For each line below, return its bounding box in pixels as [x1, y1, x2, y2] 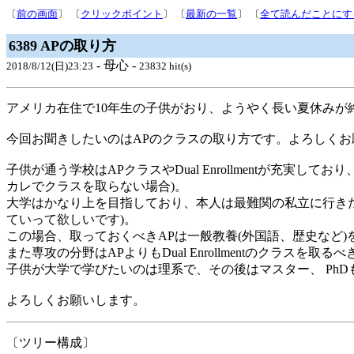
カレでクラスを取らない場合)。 [6, 179, 187, 193]
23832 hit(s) [139, 60, 191, 72]
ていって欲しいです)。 [6, 213, 137, 226]
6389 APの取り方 [9, 38, 116, 54]
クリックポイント [81, 8, 163, 20]
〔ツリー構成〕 [6, 336, 95, 349]
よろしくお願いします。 [6, 293, 145, 307]
